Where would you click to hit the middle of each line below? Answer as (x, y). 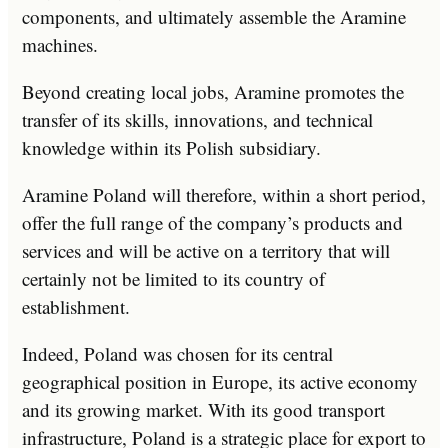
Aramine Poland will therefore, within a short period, (224, 195)
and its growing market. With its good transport (203, 410)
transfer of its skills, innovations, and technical (197, 120)
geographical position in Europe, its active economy (220, 382)
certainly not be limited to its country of (173, 279)
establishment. (76, 307)
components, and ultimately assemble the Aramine (214, 17)
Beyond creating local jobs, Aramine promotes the (213, 92)
